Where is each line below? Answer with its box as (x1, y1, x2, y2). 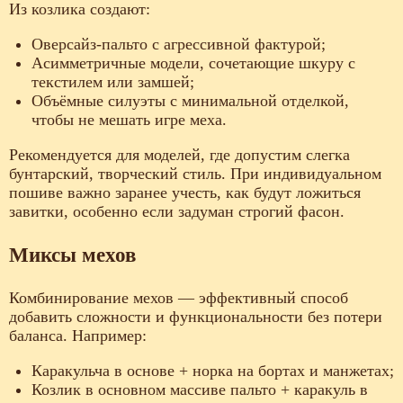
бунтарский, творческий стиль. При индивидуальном (9, 165, 381, 184)
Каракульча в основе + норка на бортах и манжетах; (31, 361, 394, 380)
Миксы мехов (9, 243, 136, 267)
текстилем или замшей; (31, 73, 194, 92)
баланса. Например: (9, 326, 147, 345)
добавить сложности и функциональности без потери (9, 307, 382, 326)
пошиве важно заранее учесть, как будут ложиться (9, 184, 361, 202)
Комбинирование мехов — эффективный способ (9, 288, 348, 307)
